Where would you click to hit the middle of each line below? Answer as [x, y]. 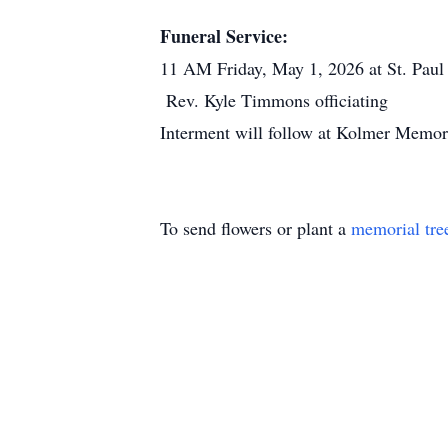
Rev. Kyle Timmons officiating [274, 100]
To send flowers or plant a [255, 228]
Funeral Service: [224, 36]
